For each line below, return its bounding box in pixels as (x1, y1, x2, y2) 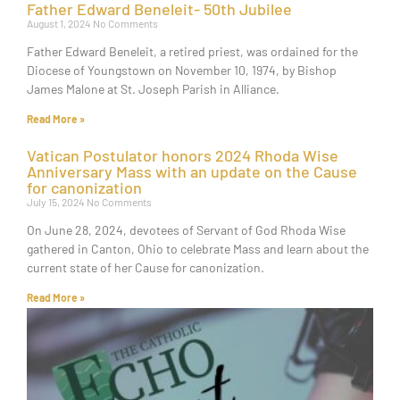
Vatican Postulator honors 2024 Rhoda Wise (27, 145, 338, 165)
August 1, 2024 (27, 16, 93, 29)
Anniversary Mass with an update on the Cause (27, 161, 357, 181)
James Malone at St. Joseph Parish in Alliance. (27, 80, 279, 96)
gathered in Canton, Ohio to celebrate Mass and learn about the (27, 240, 369, 256)
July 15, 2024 (27, 195, 87, 208)
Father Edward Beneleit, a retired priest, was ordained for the (27, 43, 358, 59)
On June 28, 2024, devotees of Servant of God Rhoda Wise (27, 221, 346, 237)
